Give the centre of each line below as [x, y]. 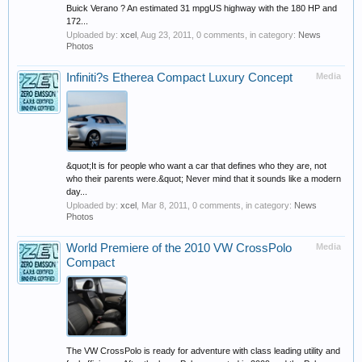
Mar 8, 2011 [164, 205]
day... [77, 192]
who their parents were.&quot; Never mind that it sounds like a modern [204, 179]
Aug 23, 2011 [166, 35]
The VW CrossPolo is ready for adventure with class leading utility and [203, 351]
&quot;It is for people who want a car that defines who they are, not [196, 166]
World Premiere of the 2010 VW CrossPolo [179, 248]
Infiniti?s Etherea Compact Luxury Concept [179, 78]
